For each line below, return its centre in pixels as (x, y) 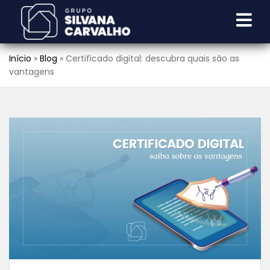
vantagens (32, 72)
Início (20, 58)
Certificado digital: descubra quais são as (152, 58)
